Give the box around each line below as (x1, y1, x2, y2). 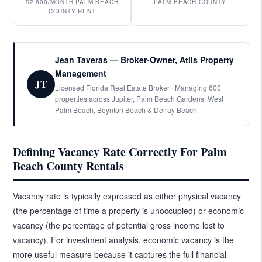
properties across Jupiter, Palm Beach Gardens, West (55, 93, 224, 104)
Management (55, 67, 107, 79)
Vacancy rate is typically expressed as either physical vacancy (13, 189, 242, 202)
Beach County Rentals (13, 157, 125, 174)
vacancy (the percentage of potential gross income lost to (13, 219, 225, 231)
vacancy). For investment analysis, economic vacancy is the (13, 233, 235, 246)
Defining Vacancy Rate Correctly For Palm (13, 143, 227, 160)
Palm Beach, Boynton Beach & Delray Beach (55, 104, 198, 115)
